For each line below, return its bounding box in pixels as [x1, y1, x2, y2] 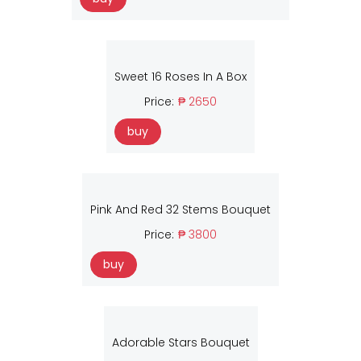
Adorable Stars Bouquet [111, 334, 250, 351]
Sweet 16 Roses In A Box [114, 68, 247, 85]
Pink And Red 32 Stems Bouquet [90, 201, 271, 218]
